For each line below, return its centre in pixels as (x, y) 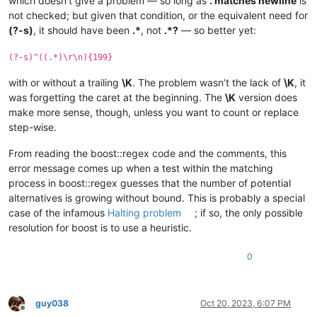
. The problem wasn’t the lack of (208, 82)
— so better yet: (217, 30)
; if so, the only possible (249, 212)
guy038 (52, 303)
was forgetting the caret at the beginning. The (117, 97)
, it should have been (83, 30)
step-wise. (33, 127)
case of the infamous (58, 212)
